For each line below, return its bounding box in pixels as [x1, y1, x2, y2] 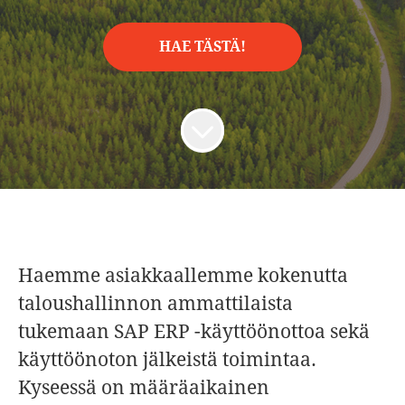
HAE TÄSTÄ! [159, 38, 246, 55]
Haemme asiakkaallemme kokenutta [18, 264, 348, 287]
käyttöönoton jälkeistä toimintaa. [18, 348, 316, 371]
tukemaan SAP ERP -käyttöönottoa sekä [18, 320, 370, 343]
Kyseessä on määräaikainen [18, 376, 269, 399]
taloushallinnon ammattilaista [18, 292, 293, 315]
